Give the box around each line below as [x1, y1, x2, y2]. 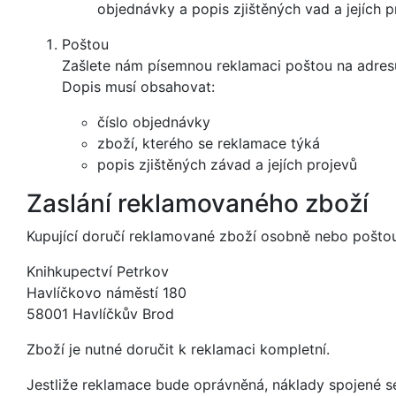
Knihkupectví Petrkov [27, 263, 169, 280]
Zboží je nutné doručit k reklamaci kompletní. [27, 340, 330, 358]
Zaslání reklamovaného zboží [27, 188, 369, 218]
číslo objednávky [97, 113, 210, 131]
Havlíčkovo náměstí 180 [27, 284, 187, 301]
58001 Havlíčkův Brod [27, 305, 174, 323]
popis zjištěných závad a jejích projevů [97, 156, 357, 173]
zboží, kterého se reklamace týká [97, 134, 320, 152]
